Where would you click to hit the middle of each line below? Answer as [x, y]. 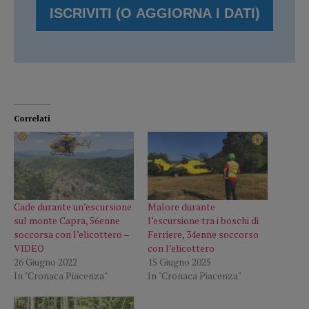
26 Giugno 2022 [46, 262]
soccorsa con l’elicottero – [71, 235]
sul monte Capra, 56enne [67, 221]
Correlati [32, 119]
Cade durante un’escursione [73, 207]
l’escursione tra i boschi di [203, 221]
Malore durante [181, 207]
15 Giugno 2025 [179, 262]
